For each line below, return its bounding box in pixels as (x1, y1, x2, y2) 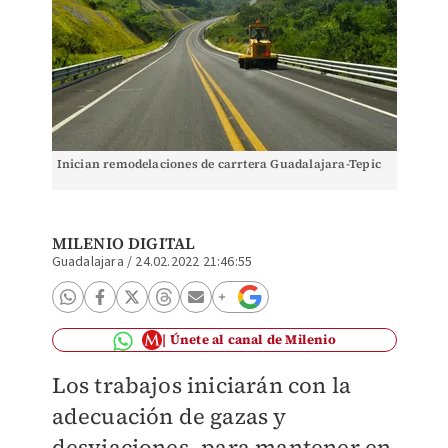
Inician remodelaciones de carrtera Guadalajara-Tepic (56, 156, 381, 172)
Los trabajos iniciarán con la (51, 370, 352, 400)
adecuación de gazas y (51, 401, 287, 431)
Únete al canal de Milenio (169, 331, 336, 348)
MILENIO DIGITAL (51, 232, 196, 254)
